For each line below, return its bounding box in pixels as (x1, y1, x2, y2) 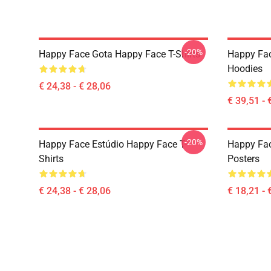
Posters (227, 153, 260, 165)
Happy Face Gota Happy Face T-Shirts (39, 48, 200, 60)
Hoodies (227, 63, 263, 74)
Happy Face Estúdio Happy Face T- (39, 139, 187, 150)
